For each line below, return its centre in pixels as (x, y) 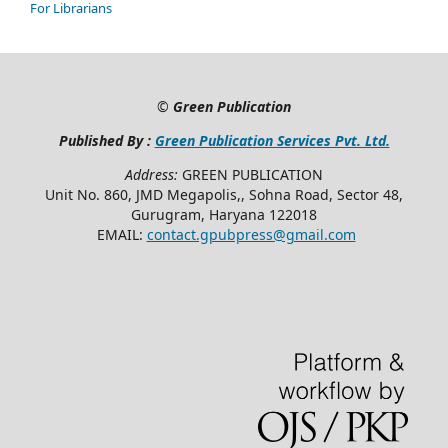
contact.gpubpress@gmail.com (251, 235)
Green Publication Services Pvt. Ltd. (272, 141)
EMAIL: (119, 235)
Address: (153, 175)
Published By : (106, 141)
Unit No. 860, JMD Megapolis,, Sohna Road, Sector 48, (224, 195)
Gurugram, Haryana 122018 (224, 215)
